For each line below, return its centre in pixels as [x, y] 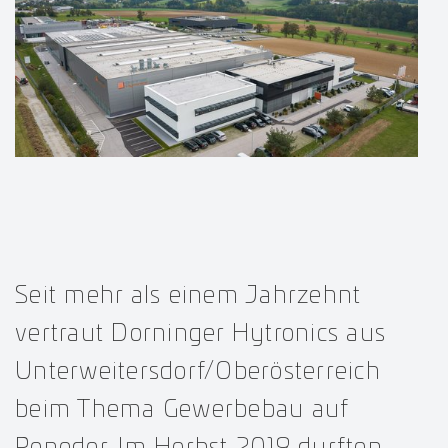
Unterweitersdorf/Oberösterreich [198, 371]
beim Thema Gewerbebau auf [182, 409]
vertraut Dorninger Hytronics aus [200, 333]
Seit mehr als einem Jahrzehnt [188, 295]
